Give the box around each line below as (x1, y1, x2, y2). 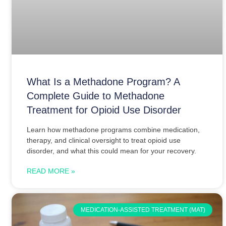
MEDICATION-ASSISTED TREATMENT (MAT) (80, 206, 205, 213)
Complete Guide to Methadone (27, 90, 164, 101)
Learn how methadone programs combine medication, (27, 125, 200, 134)
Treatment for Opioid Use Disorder (27, 104, 181, 116)
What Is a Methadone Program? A (27, 76, 180, 87)
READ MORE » (27, 166, 75, 175)
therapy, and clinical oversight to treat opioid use (27, 136, 181, 144)
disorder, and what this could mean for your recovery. (27, 146, 196, 155)
